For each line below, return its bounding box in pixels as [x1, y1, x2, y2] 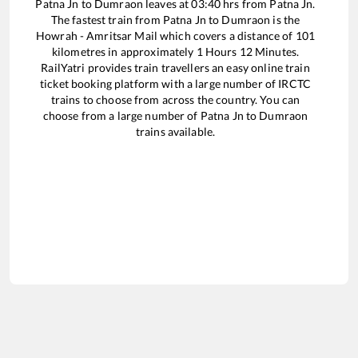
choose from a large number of [42, 108, 201, 122]
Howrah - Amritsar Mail [36, 28, 157, 42]
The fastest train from [50, 12, 163, 26]
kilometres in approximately [51, 44, 197, 58]
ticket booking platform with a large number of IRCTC [40, 76, 311, 90]
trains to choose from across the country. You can [50, 92, 300, 106]
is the [270, 12, 300, 26]
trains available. [135, 124, 216, 138]
